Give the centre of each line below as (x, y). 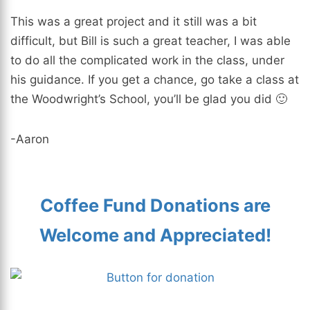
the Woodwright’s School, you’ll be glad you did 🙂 (149, 99)
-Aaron (30, 139)
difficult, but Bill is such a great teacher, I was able (151, 41)
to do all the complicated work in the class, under (147, 61)
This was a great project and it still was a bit (134, 22)
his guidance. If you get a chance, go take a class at (155, 80)
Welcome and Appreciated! (155, 235)
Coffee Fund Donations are (155, 206)
